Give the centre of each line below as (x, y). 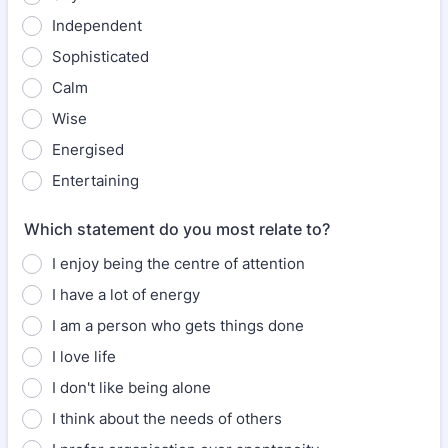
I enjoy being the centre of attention (178, 263)
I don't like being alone (131, 387)
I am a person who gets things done (178, 325)
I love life (84, 356)
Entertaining (95, 180)
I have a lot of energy (126, 294)
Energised (88, 149)
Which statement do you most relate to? (177, 229)
